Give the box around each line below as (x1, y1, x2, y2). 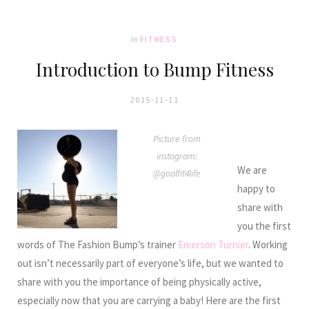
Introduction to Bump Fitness (35, 57, 274, 81)
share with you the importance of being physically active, (17, 275, 261, 288)
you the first (237, 219, 291, 232)
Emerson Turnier (178, 238, 248, 251)
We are (237, 163, 267, 177)
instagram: (157, 150, 198, 162)
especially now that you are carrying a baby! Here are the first (17, 294, 281, 307)
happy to (237, 182, 275, 195)
